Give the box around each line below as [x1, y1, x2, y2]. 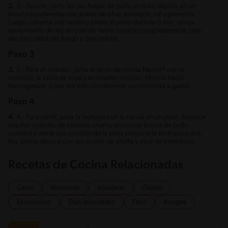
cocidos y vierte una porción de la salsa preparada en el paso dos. [8, 129, 203, 137]
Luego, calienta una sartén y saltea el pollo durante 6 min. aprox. [8, 18, 196, 26]
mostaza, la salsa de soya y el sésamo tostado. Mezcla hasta [8, 74, 184, 82]
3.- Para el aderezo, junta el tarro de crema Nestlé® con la [16, 66, 185, 74]
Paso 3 [8, 49, 35, 60]
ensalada [97, 184, 125, 192]
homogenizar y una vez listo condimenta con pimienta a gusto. [8, 82, 191, 90]
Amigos [163, 198, 186, 206]
